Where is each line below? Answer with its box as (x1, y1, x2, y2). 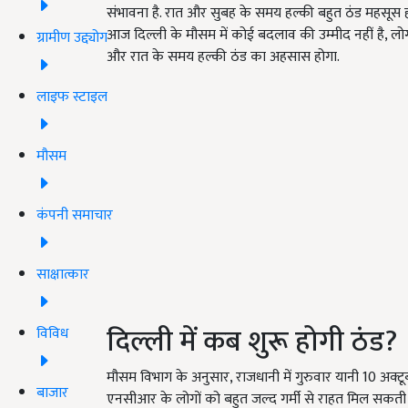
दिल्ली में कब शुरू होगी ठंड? (107, 318, 397, 367)
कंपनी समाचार (36, 202, 113, 228)
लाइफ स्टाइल (36, 84, 107, 109)
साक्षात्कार (36, 261, 89, 287)
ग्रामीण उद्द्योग (36, 25, 107, 50)
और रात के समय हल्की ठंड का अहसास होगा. (107, 45, 340, 70)
